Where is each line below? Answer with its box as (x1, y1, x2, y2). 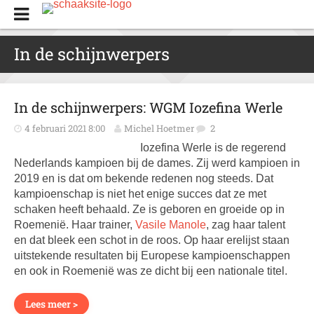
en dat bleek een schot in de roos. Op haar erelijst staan (14, 234, 289, 246)
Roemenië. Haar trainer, (14, 219, 135, 231)
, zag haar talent (206, 219, 285, 231)
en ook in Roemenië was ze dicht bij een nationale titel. (14, 265, 287, 277)
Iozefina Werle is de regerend (140, 142, 286, 153)
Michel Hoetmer (124, 122, 194, 135)
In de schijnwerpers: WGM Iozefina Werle (14, 98, 282, 116)
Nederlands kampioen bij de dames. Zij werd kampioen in (14, 157, 300, 169)
